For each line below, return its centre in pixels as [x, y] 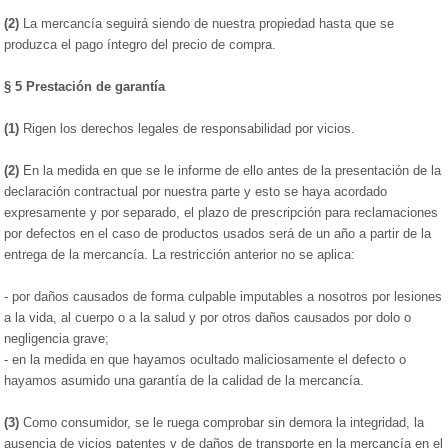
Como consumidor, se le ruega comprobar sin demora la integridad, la [222, 422]
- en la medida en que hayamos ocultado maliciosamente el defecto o [205, 359]
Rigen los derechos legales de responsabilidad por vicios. [187, 128]
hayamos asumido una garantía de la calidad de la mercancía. [184, 380]
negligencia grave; [57, 338]
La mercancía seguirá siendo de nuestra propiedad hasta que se [207, 23]
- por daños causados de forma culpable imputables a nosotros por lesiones [223, 296]
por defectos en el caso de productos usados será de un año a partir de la [218, 233]
